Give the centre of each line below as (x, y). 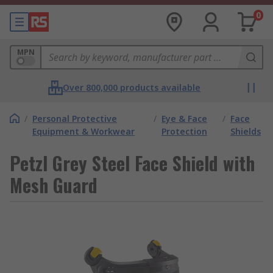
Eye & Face (184, 119)
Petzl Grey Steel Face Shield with (132, 163)
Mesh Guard (54, 185)
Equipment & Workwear (83, 131)
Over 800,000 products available (132, 87)
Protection (184, 131)
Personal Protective (75, 119)
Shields (246, 131)
